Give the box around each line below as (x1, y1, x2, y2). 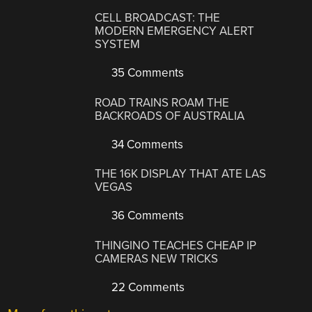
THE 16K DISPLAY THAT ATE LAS (95, 166, 267, 182)
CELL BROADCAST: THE (95, 10, 221, 26)
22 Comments (109, 279, 185, 295)
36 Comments (109, 208, 185, 224)
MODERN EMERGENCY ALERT (95, 24, 255, 39)
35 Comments (109, 65, 185, 81)
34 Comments (109, 136, 184, 152)
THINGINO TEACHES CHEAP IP (95, 237, 257, 253)
